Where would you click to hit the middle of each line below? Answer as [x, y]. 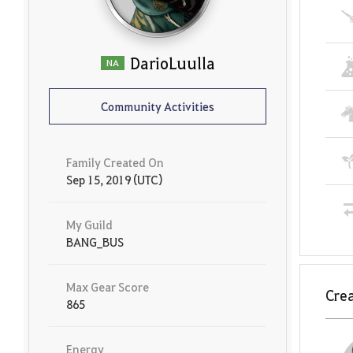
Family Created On [115, 162]
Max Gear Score [108, 287]
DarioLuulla [172, 63]
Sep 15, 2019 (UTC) [114, 180]
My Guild [89, 225]
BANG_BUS [95, 242]
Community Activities [158, 106]
